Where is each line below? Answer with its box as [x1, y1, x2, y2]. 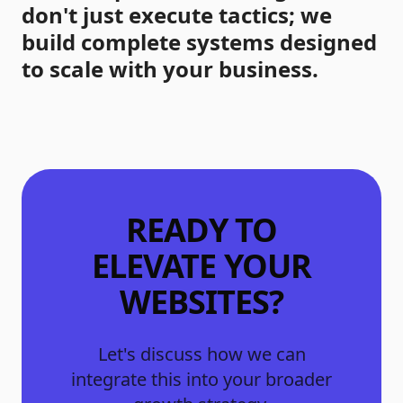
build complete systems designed [22, 26, 377, 57]
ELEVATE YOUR [91, 243, 312, 288]
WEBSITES [119, 279, 270, 324]
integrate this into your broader [71, 366, 332, 391]
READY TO [125, 207, 278, 252]
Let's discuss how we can [97, 341, 306, 366]
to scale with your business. [22, 53, 318, 84]
